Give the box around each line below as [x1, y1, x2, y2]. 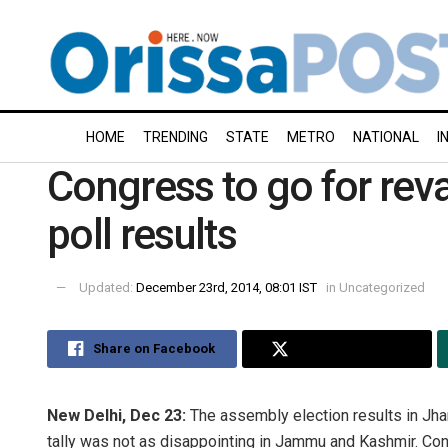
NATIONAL [353, 129, 419, 145]
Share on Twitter [298, 340, 403, 356]
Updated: [79, 279, 136, 295]
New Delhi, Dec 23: [47, 405, 190, 425]
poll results [47, 210, 236, 259]
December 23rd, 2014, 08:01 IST [136, 279, 317, 295]
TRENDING [143, 129, 208, 145]
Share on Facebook [93, 340, 216, 356]
